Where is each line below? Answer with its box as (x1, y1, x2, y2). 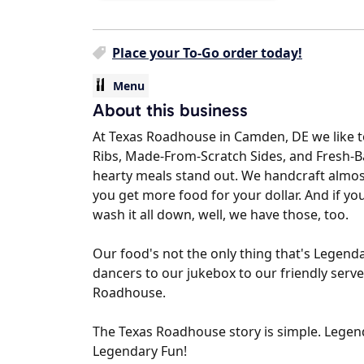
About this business (93, 99, 248, 122)
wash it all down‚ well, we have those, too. (93, 206, 349, 224)
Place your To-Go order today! (112, 44, 302, 63)
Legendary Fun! (93, 342, 187, 361)
